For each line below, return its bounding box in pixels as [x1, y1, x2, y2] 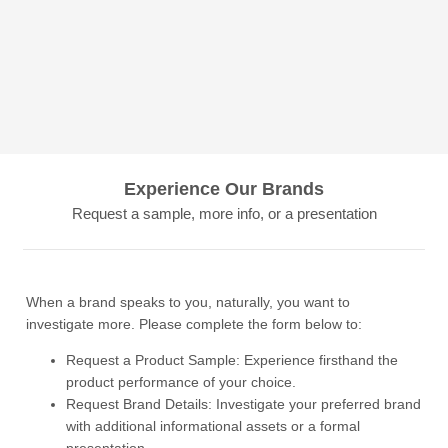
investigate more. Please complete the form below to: [26, 316, 363, 332]
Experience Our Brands [124, 179, 324, 199]
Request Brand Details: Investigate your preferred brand [66, 396, 422, 412]
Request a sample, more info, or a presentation [71, 205, 377, 222]
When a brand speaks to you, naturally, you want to [26, 294, 351, 310]
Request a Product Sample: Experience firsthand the [66, 352, 399, 368]
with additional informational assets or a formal [66, 418, 361, 434]
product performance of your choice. [66, 374, 297, 390]
